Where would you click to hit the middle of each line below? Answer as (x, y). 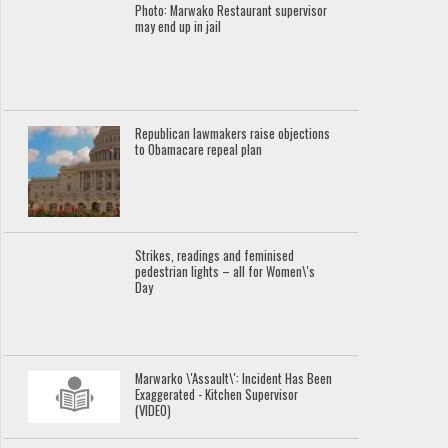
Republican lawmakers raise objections (233, 133)
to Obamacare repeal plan (199, 149)
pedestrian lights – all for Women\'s (225, 272)
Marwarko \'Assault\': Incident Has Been (234, 379)
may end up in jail (178, 26)
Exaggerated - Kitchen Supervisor (217, 395)
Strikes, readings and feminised (215, 256)
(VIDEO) (153, 411)
